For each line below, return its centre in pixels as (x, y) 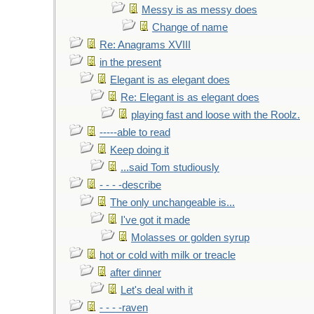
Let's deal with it (157, 290)
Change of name (190, 27)
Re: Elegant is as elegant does (190, 97)
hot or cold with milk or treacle (168, 255)
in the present (130, 62)
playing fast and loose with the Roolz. (216, 115)
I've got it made (155, 220)
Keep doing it (139, 150)
